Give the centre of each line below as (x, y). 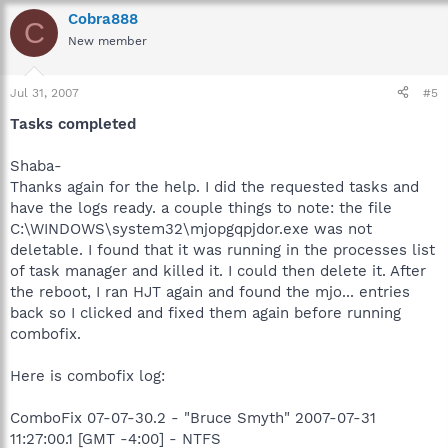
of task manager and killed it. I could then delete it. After (218, 270)
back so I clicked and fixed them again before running (205, 312)
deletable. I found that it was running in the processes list (222, 249)
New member (107, 41)
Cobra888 (103, 19)
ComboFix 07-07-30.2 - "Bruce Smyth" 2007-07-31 (193, 417)
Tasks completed (73, 123)
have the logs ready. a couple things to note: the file (201, 207)
